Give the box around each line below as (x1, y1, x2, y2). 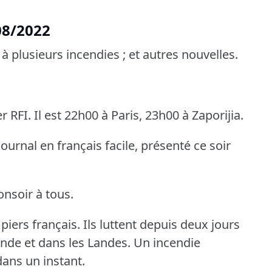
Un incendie (134, 234, 200, 251)
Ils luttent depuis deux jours (83, 216, 240, 233)
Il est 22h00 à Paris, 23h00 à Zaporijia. (34, 107, 243, 124)
